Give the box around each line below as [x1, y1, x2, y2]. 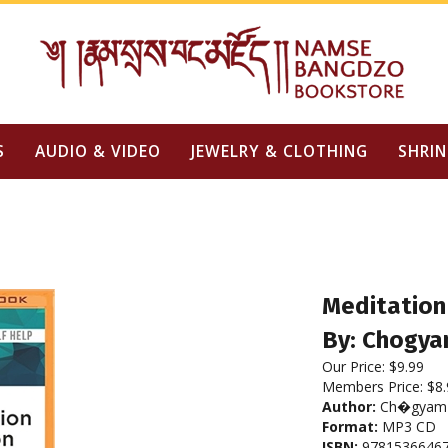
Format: [322, 417, 378, 436]
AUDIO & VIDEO [34, 140, 161, 162]
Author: [322, 397, 376, 416]
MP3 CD [378, 417, 436, 436]
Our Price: [322, 357, 385, 376]
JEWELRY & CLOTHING [190, 140, 368, 162]
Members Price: [322, 377, 427, 396]
